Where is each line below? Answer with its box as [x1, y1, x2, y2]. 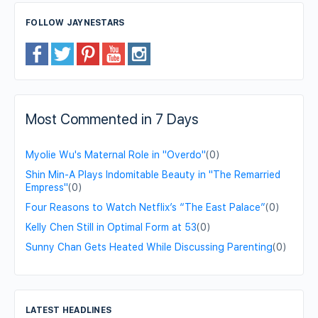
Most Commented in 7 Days [26, 111, 199, 128]
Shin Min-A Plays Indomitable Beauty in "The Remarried [26, 169, 280, 181]
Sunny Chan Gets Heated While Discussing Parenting [26, 241, 273, 253]
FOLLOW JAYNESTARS [26, 18, 125, 28]
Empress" [26, 182, 68, 194]
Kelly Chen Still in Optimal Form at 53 [26, 221, 197, 234]
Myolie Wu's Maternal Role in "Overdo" [26, 149, 206, 161]
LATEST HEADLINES [26, 305, 111, 316]
